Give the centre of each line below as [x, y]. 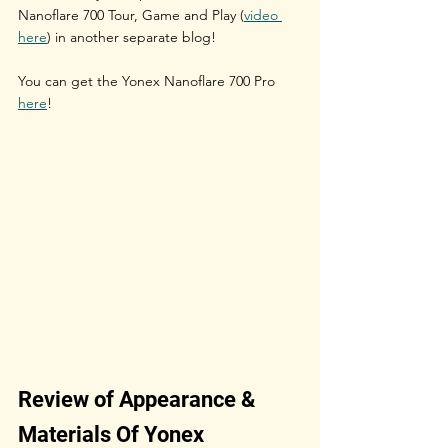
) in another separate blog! [131, 36]
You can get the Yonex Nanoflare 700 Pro [148, 80]
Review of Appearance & [139, 399]
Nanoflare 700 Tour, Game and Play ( [131, 14]
